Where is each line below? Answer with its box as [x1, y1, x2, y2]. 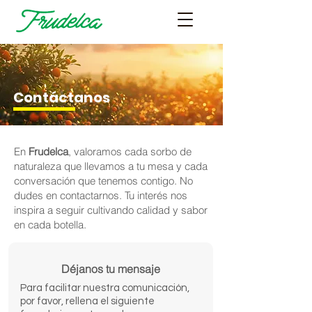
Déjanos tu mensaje [61, 262, 160, 276]
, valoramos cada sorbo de [68, 145, 192, 158]
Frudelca [29, 145, 68, 158]
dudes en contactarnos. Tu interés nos [14, 189, 187, 202]
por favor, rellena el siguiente [20, 296, 155, 306]
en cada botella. [14, 218, 86, 231]
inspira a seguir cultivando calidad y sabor [14, 203, 208, 217]
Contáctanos [13, 88, 110, 107]
